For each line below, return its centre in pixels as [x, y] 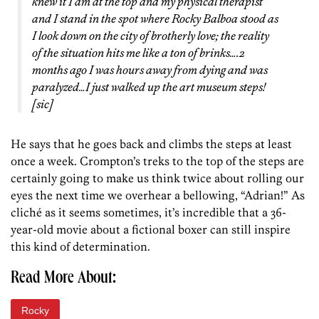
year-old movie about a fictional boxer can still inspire [151, 230]
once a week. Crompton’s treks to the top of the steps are [157, 161]
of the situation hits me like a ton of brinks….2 [138, 53]
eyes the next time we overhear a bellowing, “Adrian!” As [158, 195]
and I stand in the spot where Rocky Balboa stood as [155, 19]
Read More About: [63, 279]
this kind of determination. [80, 247]
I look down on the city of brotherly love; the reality [151, 36]
